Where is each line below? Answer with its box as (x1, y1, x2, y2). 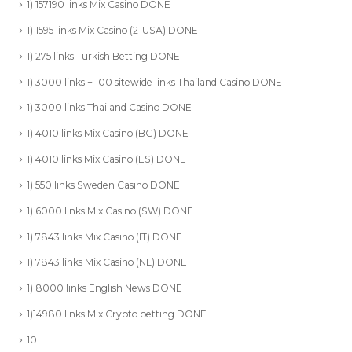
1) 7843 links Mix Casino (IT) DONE (27, 229, 182, 242)
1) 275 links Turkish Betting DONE (27, 49, 180, 61)
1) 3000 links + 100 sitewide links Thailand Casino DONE (27, 75, 282, 87)
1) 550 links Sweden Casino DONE (27, 178, 180, 190)
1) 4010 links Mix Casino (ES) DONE (27, 152, 186, 164)
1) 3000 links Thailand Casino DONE (27, 101, 192, 112)
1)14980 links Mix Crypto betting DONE (27, 306, 207, 319)
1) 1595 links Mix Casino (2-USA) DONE (27, 23, 198, 35)
